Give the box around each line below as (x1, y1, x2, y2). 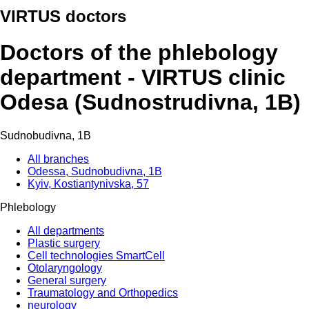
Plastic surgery (28, 237, 100, 249)
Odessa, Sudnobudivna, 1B (28, 165, 162, 177)
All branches (28, 152, 89, 165)
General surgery (28, 274, 106, 286)
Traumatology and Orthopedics (28, 286, 178, 299)
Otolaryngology (28, 261, 102, 274)
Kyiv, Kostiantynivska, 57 (28, 177, 149, 190)
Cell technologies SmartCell (28, 249, 165, 261)
